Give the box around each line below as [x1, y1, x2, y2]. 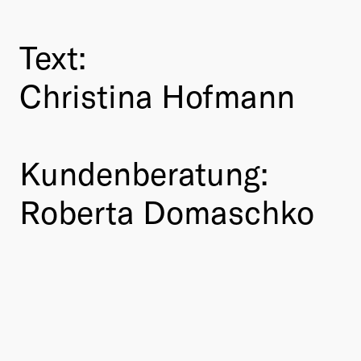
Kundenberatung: [19, 152, 268, 192]
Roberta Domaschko [19, 191, 314, 230]
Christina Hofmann [19, 75, 295, 114]
